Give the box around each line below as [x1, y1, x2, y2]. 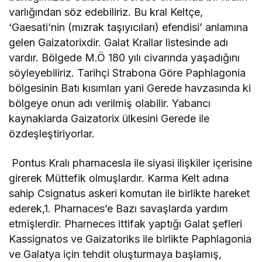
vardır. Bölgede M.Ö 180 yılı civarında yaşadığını [9, 51, 240, 64]
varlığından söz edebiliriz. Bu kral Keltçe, [9, 6, 204, 19]
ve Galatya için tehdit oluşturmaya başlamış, [9, 248, 222, 261]
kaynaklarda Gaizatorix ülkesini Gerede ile [9, 112, 210, 125]
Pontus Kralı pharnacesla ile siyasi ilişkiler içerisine [9, 157, 253, 170]
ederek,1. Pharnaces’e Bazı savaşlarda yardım [9, 202, 229, 215]
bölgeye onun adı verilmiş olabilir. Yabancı [9, 97, 211, 110]
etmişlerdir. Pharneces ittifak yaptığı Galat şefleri [9, 218, 243, 230]
